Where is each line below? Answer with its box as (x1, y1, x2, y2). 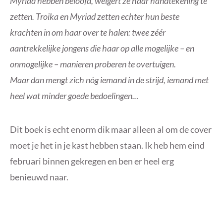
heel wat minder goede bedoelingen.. (10, 90, 136, 102)
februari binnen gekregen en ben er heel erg (10, 156, 174, 167)
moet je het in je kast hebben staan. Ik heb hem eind (10, 140, 205, 151)
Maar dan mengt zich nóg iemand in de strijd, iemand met (10, 74, 209, 86)
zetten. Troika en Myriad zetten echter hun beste (10, 11, 179, 22)
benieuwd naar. (10, 171, 68, 183)
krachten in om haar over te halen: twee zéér (10, 27, 166, 38)
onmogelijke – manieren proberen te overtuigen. (10, 58, 176, 70)
